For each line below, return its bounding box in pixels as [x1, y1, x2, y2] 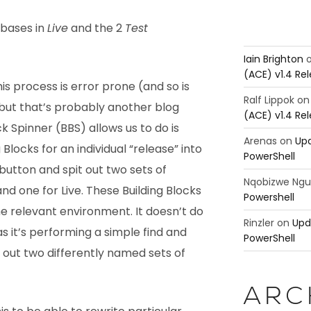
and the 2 [68, 20, 125, 37]
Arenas [243, 133, 277, 148]
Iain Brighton [243, 51, 303, 66]
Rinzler [243, 215, 274, 230]
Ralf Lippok [243, 92, 294, 107]
